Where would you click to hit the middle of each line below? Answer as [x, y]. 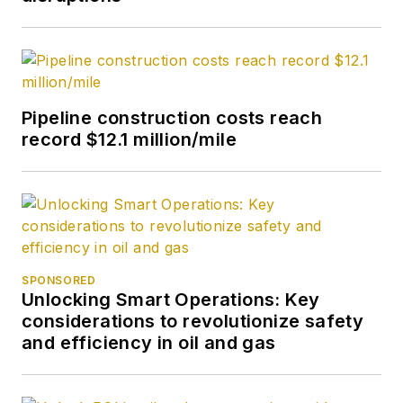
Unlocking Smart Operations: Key [171, 299]
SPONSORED [59, 280]
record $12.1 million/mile [129, 139]
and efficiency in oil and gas [149, 342]
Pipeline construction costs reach [172, 117]
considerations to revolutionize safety [193, 321]
